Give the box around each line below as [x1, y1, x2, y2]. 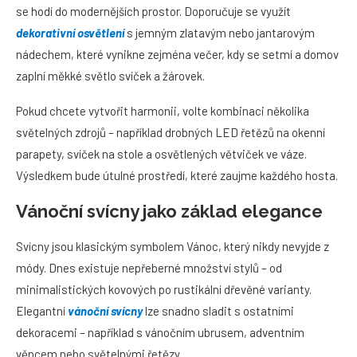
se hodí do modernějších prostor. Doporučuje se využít [16, 4, 291, 18]
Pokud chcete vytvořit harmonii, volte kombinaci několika [16, 104, 309, 118]
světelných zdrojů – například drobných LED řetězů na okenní [16, 125, 325, 139]
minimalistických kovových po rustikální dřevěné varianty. [16, 282, 312, 296]
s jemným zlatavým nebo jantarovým [124, 25, 315, 40]
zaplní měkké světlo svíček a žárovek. [16, 69, 205, 83]
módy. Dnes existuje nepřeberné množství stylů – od [16, 261, 282, 275]
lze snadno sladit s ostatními [143, 304, 294, 318]
